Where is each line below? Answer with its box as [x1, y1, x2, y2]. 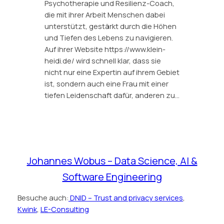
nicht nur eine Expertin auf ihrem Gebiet [44, 67, 179, 77]
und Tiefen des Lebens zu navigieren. [44, 32, 173, 42]
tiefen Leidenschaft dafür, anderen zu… [44, 90, 179, 100]
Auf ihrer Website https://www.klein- [44, 44, 165, 54]
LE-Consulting [40, 204, 89, 214]
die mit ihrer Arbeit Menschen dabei [44, 9, 165, 19]
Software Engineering [62, 169, 162, 183]
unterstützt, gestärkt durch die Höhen [44, 21, 176, 31]
